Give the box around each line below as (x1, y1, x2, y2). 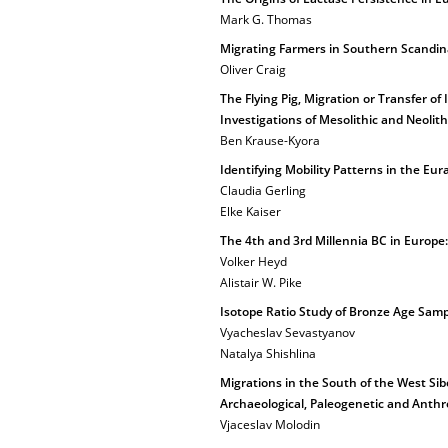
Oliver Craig (220, 61, 286, 78)
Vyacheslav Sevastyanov (220, 324, 355, 341)
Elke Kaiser (220, 203, 281, 220)
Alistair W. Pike (220, 274, 302, 291)
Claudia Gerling (220, 182, 306, 199)
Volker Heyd (220, 253, 287, 270)
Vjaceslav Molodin (220, 416, 320, 433)
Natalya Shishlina (220, 345, 316, 362)
